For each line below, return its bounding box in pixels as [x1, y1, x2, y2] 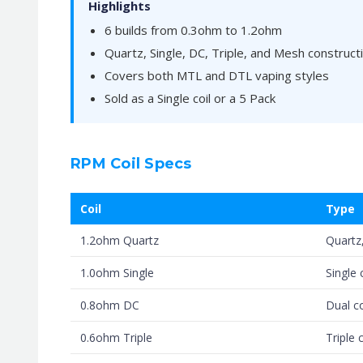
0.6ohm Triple [80, 329, 152, 345]
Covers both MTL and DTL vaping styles [105, 66, 329, 83]
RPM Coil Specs [70, 154, 192, 173]
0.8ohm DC [80, 297, 139, 313]
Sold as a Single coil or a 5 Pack [105, 89, 275, 106]
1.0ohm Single [80, 264, 154, 280]
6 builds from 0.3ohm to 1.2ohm [105, 21, 282, 38]
